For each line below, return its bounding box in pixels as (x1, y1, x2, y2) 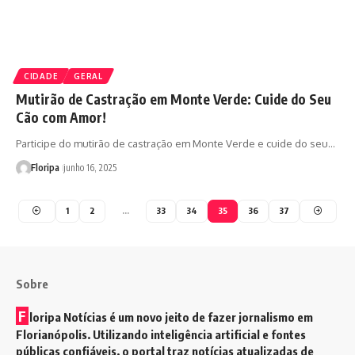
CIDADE (24, 71, 59, 81)
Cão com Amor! (16, 108, 106, 126)
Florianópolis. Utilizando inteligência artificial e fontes (16, 326, 306, 342)
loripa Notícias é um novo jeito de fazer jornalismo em (29, 309, 313, 324)
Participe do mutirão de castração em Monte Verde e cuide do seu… (16, 136, 335, 150)
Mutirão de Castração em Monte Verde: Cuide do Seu (16, 90, 331, 108)
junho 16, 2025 (63, 161, 116, 174)
